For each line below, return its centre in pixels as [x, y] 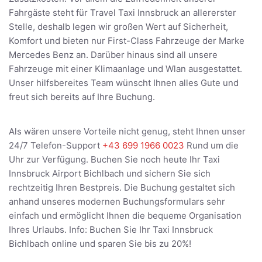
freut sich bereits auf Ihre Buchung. [82, 97]
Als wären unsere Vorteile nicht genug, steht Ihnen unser [127, 132]
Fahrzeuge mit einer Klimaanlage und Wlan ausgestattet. [125, 69]
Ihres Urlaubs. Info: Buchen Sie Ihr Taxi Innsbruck [111, 230]
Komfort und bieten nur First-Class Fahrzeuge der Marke [127, 41]
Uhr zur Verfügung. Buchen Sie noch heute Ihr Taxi [114, 160]
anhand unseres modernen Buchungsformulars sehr [117, 202]
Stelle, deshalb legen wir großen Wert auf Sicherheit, [118, 27]
